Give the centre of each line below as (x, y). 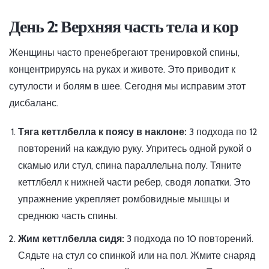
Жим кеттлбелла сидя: (71, 239)
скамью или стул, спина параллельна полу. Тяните (130, 166)
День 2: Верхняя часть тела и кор (124, 27)
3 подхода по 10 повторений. (189, 239)
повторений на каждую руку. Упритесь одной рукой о (135, 149)
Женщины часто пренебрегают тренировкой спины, (124, 53)
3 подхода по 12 (222, 132)
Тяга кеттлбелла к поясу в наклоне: (102, 132)
